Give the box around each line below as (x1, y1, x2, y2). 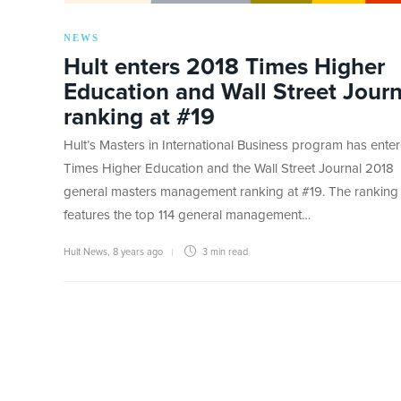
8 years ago (113, 247, 163, 258)
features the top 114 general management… (64, 209, 311, 223)
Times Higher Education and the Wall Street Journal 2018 (64, 162, 394, 176)
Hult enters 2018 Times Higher (64, 55, 385, 80)
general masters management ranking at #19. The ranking (64, 185, 398, 200)
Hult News (64, 247, 107, 258)
